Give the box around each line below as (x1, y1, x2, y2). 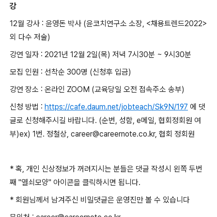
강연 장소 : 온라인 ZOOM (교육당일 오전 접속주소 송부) (10, 85, 185, 94)
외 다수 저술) (10, 32, 50, 42)
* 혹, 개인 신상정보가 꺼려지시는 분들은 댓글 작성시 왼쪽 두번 (10, 164, 202, 173)
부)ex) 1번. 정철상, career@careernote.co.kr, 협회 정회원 (10, 129, 195, 139)
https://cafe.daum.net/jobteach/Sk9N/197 (45, 102, 188, 111)
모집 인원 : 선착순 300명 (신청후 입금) (10, 67, 131, 77)
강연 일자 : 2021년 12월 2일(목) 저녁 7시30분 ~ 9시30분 (10, 50, 191, 59)
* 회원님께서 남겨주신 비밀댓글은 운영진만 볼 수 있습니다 (10, 195, 190, 204)
